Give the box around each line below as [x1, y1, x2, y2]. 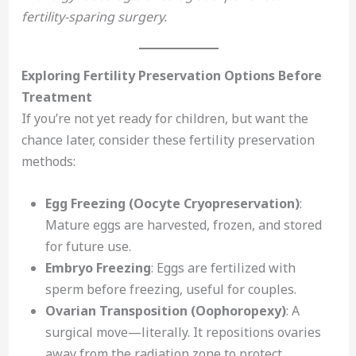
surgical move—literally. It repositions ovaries [44, 323, 321, 341]
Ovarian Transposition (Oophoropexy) [44, 301, 286, 319]
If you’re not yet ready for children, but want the [21, 110, 308, 128]
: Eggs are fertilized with [150, 258, 296, 277]
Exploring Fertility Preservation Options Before [21, 67, 322, 85]
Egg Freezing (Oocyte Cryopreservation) [44, 194, 300, 212]
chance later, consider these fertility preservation [21, 131, 315, 149]
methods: [21, 153, 75, 171]
